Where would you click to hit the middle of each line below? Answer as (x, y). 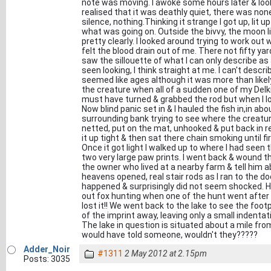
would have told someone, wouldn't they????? (170, 235)
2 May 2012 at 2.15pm (166, 253)
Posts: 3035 (47, 259)
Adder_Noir (47, 249)
